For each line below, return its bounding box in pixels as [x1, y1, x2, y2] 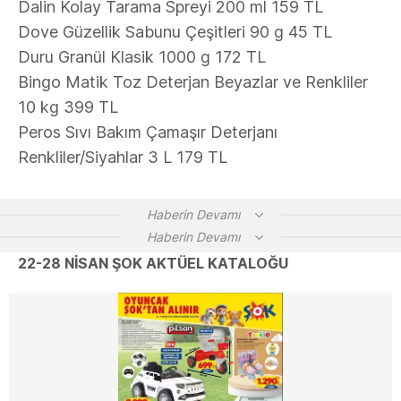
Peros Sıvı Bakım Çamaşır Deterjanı [18, 123, 277, 141]
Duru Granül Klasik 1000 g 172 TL [18, 47, 266, 66]
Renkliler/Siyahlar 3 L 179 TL [18, 148, 227, 166]
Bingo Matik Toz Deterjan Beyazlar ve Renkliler [18, 73, 368, 91]
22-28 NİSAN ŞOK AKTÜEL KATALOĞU [18, 254, 288, 272]
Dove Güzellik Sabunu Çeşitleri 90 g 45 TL [18, 22, 332, 41]
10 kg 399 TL [18, 98, 118, 116]
